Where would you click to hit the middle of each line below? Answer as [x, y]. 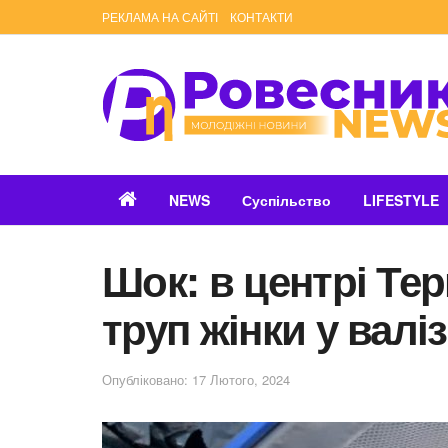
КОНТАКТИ [261, 16]
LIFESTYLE [401, 200]
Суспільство [286, 200]
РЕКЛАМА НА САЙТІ [160, 16]
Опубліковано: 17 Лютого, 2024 [196, 380]
